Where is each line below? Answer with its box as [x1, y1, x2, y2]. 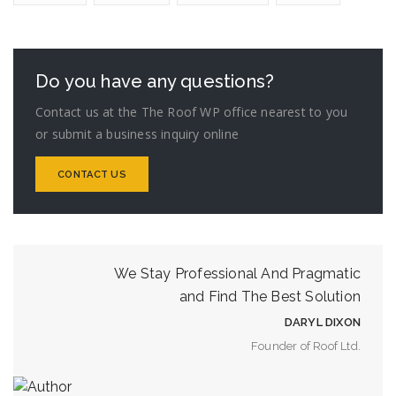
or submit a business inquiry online [35, 126, 239, 142]
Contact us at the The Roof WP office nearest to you [35, 103, 348, 120]
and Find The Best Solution [179, 288, 361, 305]
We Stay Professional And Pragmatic [114, 265, 361, 282]
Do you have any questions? [35, 71, 275, 92]
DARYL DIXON [284, 316, 361, 329]
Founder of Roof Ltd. [251, 339, 361, 353]
